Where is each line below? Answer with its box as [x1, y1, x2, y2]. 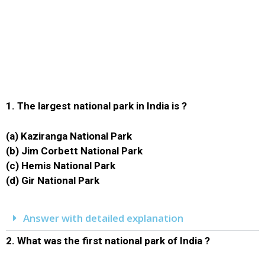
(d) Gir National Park [6, 174, 99, 186]
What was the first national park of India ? [17, 235, 210, 247]
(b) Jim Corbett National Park [6, 144, 143, 157]
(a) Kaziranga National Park [6, 130, 132, 142]
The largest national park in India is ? [17, 100, 187, 112]
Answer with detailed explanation [23, 211, 183, 225]
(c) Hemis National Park [6, 159, 115, 172]
